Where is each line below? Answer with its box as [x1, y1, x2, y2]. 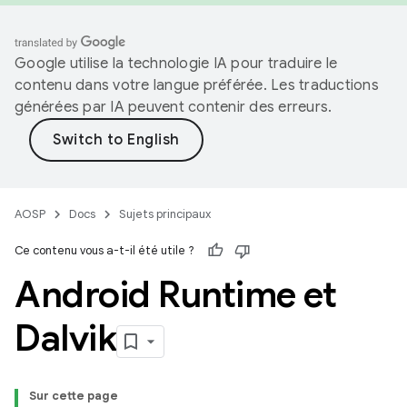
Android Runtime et [15, 272, 336, 317]
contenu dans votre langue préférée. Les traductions [15, 76, 379, 94]
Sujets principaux [119, 206, 211, 222]
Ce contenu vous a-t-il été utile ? [15, 243, 194, 258]
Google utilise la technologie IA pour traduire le [15, 55, 338, 73]
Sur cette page [29, 388, 118, 403]
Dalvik [15, 315, 116, 361]
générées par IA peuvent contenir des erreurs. [15, 98, 333, 116]
